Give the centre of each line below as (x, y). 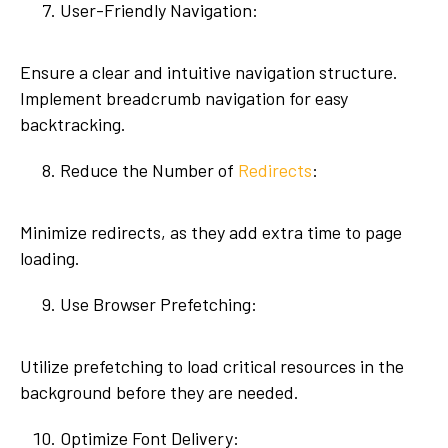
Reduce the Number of (149, 170)
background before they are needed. (159, 392)
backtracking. (73, 124)
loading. (50, 258)
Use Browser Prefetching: (158, 304)
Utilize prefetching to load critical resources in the (212, 366)
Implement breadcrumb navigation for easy (184, 98)
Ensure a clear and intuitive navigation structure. (209, 72)
